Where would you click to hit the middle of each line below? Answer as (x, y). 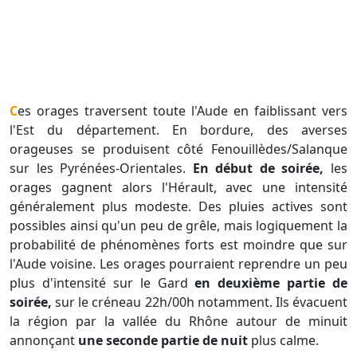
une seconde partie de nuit (163, 341)
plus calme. (285, 341)
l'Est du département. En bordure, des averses (178, 130)
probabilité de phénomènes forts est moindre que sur (178, 245)
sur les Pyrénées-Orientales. (101, 169)
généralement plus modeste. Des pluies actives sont (178, 207)
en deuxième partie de (271, 283)
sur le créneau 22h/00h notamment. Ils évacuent (200, 302)
